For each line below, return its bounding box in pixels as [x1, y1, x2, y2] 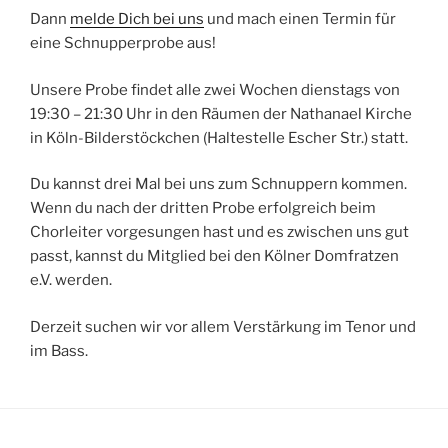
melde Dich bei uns [70, 10, 204, 28]
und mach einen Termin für [204, 10, 396, 28]
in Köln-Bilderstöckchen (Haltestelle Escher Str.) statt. [30, 128, 408, 147]
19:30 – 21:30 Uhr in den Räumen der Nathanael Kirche [30, 104, 412, 123]
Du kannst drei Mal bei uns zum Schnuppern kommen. [30, 175, 407, 193]
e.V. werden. [30, 271, 112, 289]
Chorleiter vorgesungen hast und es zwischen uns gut [30, 223, 409, 241]
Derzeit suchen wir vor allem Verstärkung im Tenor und [30, 317, 416, 336]
